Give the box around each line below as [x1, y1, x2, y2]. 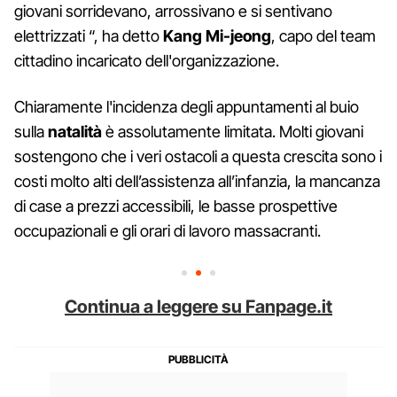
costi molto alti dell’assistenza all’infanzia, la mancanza [14, 171, 380, 191]
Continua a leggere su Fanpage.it [65, 295, 332, 317]
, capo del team [271, 26, 376, 45]
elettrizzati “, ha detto [14, 26, 163, 45]
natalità [44, 121, 102, 141]
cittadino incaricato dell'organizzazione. [14, 51, 279, 70]
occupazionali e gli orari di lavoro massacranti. [14, 221, 321, 240]
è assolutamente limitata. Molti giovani [102, 121, 363, 141]
